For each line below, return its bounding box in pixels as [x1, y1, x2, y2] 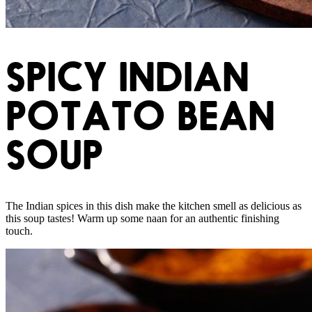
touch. [6, 225, 33, 237]
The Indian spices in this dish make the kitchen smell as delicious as [6, 200, 302, 212]
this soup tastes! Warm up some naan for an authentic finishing [6, 212, 279, 225]
